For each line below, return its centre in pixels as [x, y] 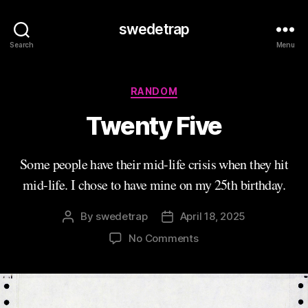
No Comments [164, 238]
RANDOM [154, 91]
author [83, 232]
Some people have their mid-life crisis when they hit [154, 164]
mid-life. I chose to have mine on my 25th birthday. [154, 184]
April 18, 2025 [213, 216]
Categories [184, 88]
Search [22, 44]
